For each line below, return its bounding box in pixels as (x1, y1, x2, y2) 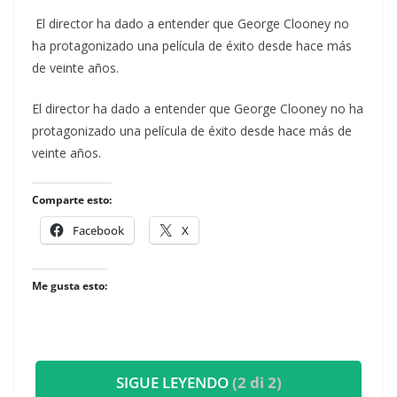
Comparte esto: (32, 192, 112, 208)
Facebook (73, 222, 124, 239)
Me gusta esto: (32, 278, 107, 294)
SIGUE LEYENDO (115, 372, 232, 393)
